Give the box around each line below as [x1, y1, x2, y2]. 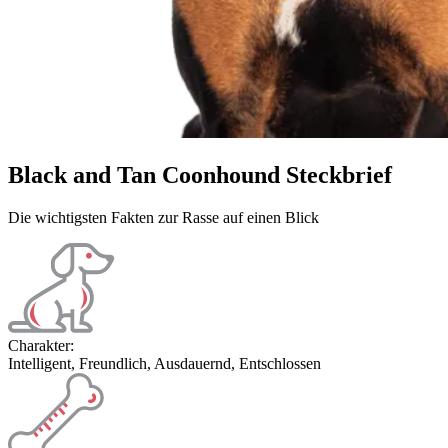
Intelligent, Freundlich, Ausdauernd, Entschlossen [8, 354, 321, 372]
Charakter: [8, 336, 74, 354]
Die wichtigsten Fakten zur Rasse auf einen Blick [8, 208, 319, 226]
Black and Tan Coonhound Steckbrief [8, 161, 392, 188]
